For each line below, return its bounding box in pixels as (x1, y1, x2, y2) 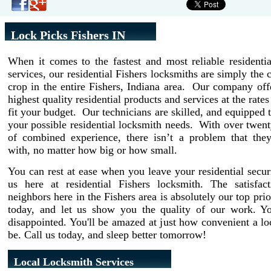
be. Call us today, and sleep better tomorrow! (8, 229, 206, 241)
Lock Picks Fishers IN (11, 28, 125, 42)
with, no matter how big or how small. (8, 144, 177, 156)
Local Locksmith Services (14, 256, 134, 268)
